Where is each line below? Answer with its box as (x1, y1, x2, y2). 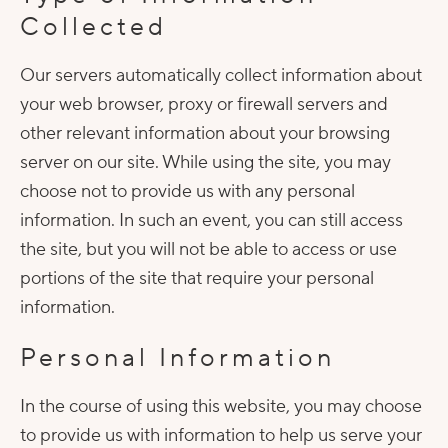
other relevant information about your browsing (20, 122, 390, 145)
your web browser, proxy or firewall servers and (20, 93, 388, 116)
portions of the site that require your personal (20, 267, 374, 290)
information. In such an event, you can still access (20, 209, 403, 232)
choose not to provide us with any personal (20, 180, 355, 203)
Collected (20, 11, 167, 43)
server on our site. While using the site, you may (20, 151, 391, 174)
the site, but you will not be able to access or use (20, 238, 397, 261)
